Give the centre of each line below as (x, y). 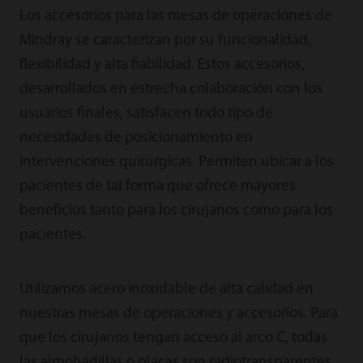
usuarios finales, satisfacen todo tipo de (146, 113)
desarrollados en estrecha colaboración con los (171, 89)
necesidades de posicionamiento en (136, 138)
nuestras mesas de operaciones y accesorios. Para (178, 314)
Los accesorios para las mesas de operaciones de (175, 16)
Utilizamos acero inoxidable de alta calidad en (166, 289)
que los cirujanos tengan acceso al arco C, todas (173, 338)
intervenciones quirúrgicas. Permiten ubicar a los (176, 162)
